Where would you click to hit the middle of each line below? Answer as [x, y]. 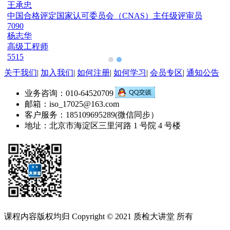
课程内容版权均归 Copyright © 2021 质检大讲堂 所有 [99, 216]
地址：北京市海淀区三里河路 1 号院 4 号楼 [103, 125]
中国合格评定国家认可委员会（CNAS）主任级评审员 [102, 15]
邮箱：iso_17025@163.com [72, 104]
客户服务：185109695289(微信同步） [92, 114]
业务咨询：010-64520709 [70, 93]
